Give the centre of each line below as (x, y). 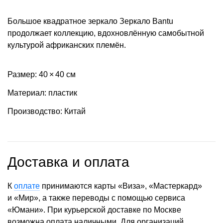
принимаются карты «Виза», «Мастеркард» (121, 186)
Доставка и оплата (68, 162)
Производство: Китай (47, 111)
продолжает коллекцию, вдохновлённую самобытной (106, 33)
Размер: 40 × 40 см (42, 74)
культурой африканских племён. (67, 45)
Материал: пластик (42, 93)
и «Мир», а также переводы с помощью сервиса (96, 198)
